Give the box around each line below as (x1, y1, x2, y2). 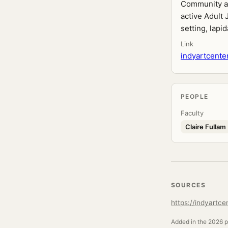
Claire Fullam (185, 123, 226, 131)
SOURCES (171, 181, 206, 189)
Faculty (181, 109, 204, 117)
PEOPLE (181, 93, 209, 100)
